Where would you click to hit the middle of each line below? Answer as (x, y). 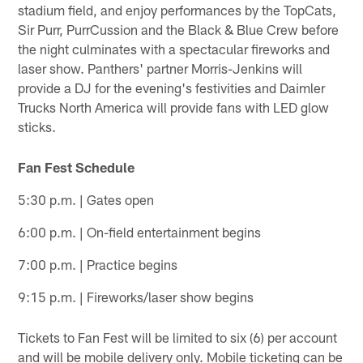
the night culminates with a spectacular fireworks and (174, 48)
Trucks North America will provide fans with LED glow (174, 107)
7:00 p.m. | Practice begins (98, 265)
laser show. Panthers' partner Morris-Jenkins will (160, 68)
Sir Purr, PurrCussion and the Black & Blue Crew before (179, 29)
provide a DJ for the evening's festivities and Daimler (172, 87)
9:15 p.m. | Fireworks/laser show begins (136, 297)
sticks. (37, 126)
